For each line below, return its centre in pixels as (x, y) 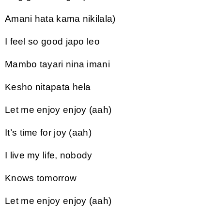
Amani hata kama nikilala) (60, 18)
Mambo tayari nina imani (57, 64)
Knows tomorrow (41, 178)
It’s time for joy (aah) (48, 132)
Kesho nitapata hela (48, 87)
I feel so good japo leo (52, 41)
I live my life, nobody (49, 155)
